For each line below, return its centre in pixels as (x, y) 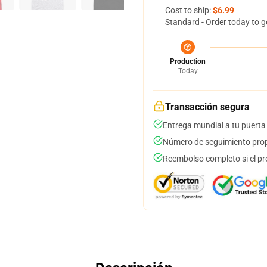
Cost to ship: (189, 10)
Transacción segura (207, 107)
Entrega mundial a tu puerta (214, 125)
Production (188, 61)
